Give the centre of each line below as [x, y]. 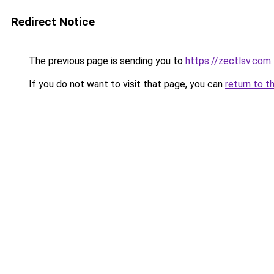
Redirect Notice [53, 22]
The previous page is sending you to [106, 61]
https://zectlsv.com [228, 61]
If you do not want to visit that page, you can [126, 84]
